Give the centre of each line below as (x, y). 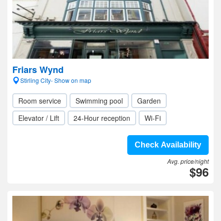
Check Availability (168, 145)
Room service (40, 101)
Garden (149, 101)
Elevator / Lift (39, 118)
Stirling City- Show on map (56, 80)
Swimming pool (99, 101)
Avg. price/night (188, 161)
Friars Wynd (38, 70)
